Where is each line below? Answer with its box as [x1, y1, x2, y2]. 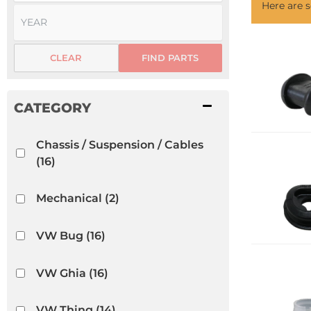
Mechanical [35, 192, 102, 205]
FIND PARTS [142, 52, 199, 63]
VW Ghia [35, 266, 86, 280]
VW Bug [35, 228, 83, 242]
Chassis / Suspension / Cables [35, 137, 203, 151]
